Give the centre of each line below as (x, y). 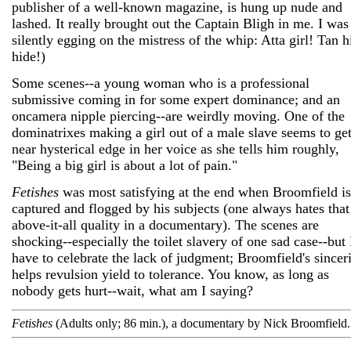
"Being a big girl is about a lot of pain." (125, 165)
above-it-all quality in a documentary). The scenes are (165, 225)
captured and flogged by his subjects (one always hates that (181, 208)
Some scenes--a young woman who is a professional (161, 83)
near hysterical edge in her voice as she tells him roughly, (175, 149)
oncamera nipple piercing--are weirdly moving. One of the (178, 116)
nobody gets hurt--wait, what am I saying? (132, 291)
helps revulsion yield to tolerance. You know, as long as (170, 274)
